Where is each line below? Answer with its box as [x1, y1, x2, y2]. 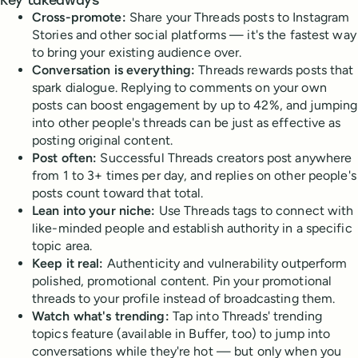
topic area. [32, 238, 93, 254]
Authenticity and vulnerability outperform [103, 256, 348, 272]
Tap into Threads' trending [169, 308, 322, 324]
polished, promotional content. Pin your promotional [32, 273, 332, 289]
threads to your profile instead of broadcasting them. [32, 291, 336, 307]
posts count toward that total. [32, 185, 204, 201]
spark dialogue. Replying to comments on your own [32, 80, 327, 96]
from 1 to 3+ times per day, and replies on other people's [32, 168, 356, 184]
